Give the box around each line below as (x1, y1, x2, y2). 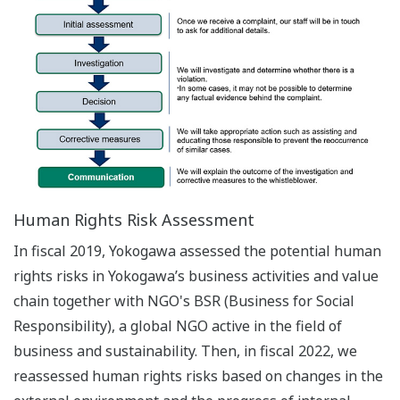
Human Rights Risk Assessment (13, 209, 254, 231)
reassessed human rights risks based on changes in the (13, 366, 383, 387)
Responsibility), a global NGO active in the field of (13, 316, 342, 337)
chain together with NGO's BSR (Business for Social (13, 291, 354, 312)
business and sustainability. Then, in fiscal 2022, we (13, 341, 357, 362)
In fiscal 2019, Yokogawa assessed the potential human (13, 241, 381, 262)
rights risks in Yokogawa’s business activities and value (13, 266, 379, 287)
